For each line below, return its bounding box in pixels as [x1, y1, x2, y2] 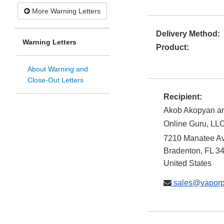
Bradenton [163, 146, 200, 155]
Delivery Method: [156, 29, 220, 38]
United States [163, 159, 211, 168]
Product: [156, 43, 189, 52]
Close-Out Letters [27, 76, 83, 84]
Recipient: [163, 92, 202, 101]
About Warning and [27, 65, 88, 73]
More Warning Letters [30, 7, 100, 15]
